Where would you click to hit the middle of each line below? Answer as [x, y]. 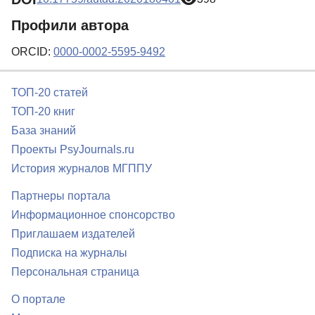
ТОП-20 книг [43, 112]
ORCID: [32, 52]
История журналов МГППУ [82, 169]
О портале [38, 300]
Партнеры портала [61, 196]
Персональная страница [75, 272]
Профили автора [70, 26]
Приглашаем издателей [73, 234]
